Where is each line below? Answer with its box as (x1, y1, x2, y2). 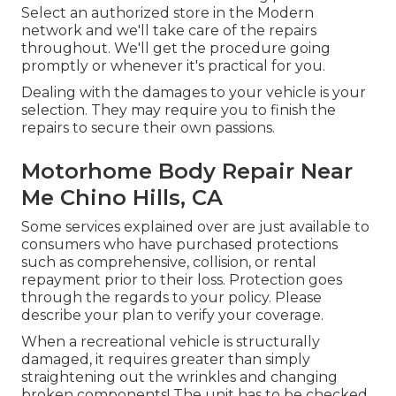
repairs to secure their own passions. (21, 119, 275, 137)
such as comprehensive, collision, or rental (21, 254, 316, 271)
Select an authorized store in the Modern (21, 4, 314, 22)
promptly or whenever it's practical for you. (21, 57, 325, 75)
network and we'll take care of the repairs (21, 22, 316, 40)
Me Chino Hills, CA (21, 185, 223, 211)
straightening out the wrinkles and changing (21, 369, 338, 386)
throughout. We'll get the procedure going (21, 40, 331, 57)
